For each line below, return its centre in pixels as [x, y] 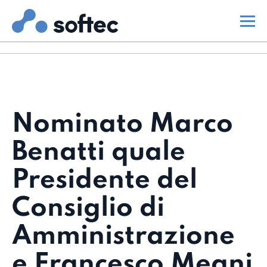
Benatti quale [99, 153]
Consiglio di [88, 209]
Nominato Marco [122, 125]
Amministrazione [123, 237]
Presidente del [105, 181]
